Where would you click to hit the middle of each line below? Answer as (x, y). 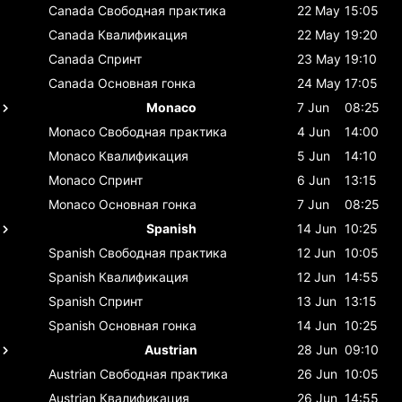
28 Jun (317, 349)
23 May (319, 58)
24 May (319, 83)
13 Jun (317, 301)
